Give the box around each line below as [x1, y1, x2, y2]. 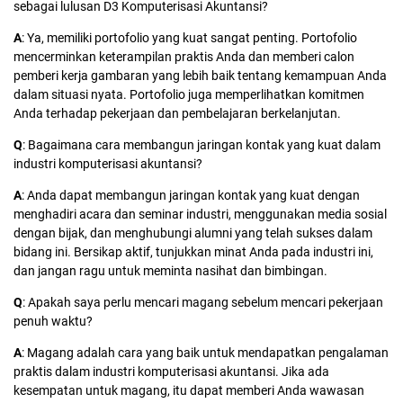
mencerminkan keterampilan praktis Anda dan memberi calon [13, 49, 354, 64]
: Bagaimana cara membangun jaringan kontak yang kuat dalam [22, 138, 381, 152]
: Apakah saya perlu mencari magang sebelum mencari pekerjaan [22, 295, 383, 309]
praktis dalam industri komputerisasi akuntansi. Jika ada [13, 364, 329, 379]
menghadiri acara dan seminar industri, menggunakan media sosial [13, 207, 387, 221]
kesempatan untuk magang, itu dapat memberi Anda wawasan [13, 383, 364, 398]
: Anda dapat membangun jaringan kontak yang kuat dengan [22, 188, 360, 202]
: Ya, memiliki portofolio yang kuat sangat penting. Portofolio [22, 31, 357, 45]
